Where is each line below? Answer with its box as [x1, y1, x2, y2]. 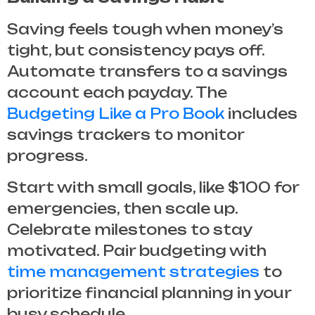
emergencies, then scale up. [7, 199, 238, 217]
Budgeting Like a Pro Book [7, 104, 224, 122]
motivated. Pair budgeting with [7, 241, 266, 259]
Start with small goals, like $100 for [7, 178, 299, 196]
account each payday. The [7, 83, 227, 101]
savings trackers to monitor [7, 125, 244, 143]
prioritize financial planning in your [7, 283, 291, 302]
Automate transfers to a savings [7, 62, 288, 80]
